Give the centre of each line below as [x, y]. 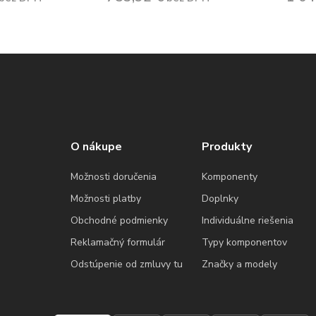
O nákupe [96, 146]
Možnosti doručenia [113, 176]
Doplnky [220, 198]
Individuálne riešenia [248, 220]
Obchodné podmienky [119, 220]
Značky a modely [240, 264]
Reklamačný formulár [117, 242]
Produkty [227, 146]
